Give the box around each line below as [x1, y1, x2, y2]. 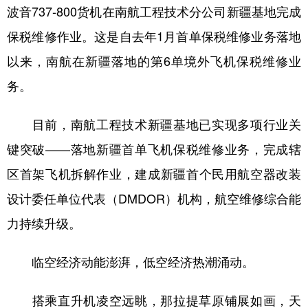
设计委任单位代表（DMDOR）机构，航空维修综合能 [7, 189, 301, 207]
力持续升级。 [7, 214, 81, 232]
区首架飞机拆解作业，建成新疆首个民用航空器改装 [7, 164, 301, 182]
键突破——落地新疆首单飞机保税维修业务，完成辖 [7, 140, 301, 157]
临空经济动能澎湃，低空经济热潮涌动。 [7, 252, 254, 270]
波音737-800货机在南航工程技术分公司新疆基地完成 [7, 2, 301, 20]
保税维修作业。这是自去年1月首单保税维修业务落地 [7, 27, 301, 45]
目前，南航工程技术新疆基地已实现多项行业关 [7, 115, 301, 133]
